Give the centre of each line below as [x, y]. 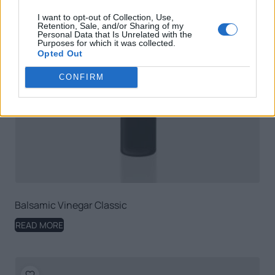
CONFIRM [81, 77]
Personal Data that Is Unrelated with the [115, 34]
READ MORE [39, 225]
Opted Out [60, 53]
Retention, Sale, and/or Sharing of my [110, 25]
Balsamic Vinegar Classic [71, 205]
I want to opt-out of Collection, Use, [106, 17]
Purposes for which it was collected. [107, 43]
